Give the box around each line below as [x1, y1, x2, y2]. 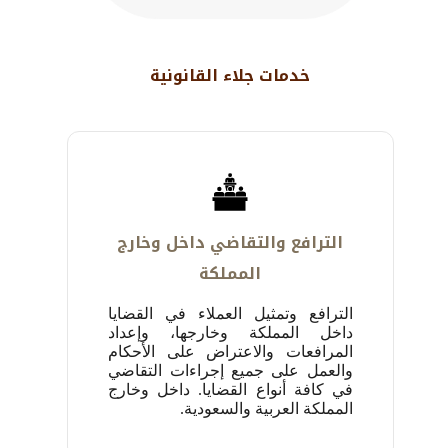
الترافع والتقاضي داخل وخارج [117, 227, 344, 259]
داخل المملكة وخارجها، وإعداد [108, 324, 353, 342]
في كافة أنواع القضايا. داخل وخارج [108, 381, 353, 399]
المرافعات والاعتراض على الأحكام [108, 343, 353, 361]
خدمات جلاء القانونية [150, 60, 311, 92]
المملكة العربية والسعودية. [179, 400, 353, 418]
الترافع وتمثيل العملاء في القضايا [108, 305, 353, 323]
